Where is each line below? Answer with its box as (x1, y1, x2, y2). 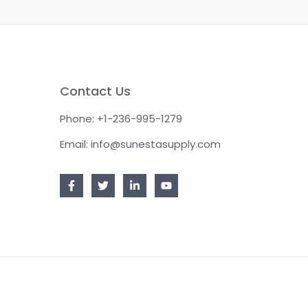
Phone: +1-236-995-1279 (60, 111, 183, 126)
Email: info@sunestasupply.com (60, 137, 221, 152)
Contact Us (60, 82, 131, 100)
